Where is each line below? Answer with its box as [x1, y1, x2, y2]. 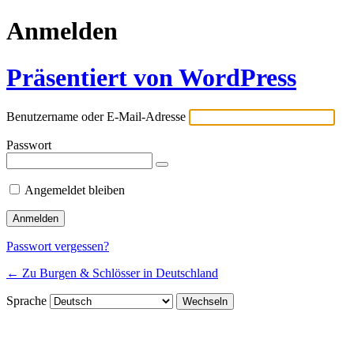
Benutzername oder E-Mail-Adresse [6, 110, 186, 124]
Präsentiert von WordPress [6, 62, 296, 92]
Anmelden [6, 17, 118, 46]
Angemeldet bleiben [24, 183, 125, 198]
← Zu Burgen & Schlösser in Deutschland [6, 266, 218, 281]
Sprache [6, 294, 50, 308]
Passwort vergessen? [6, 239, 109, 254]
